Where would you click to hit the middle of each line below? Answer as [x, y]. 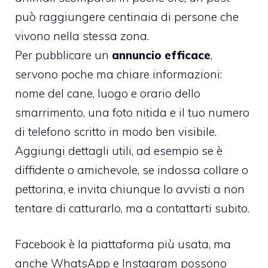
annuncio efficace [161, 55]
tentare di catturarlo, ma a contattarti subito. [132, 208]
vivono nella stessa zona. [82, 36]
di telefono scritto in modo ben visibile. [116, 131]
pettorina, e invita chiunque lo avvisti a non [130, 189]
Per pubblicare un [63, 55]
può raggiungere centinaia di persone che [127, 16]
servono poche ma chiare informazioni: [118, 74]
